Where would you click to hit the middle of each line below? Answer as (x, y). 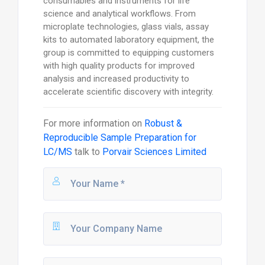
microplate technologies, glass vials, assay (126, 26)
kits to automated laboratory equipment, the (128, 39)
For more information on (93, 123)
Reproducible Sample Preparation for (119, 137)
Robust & (163, 123)
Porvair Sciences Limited (154, 151)
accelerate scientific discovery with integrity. (128, 91)
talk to (87, 151)
